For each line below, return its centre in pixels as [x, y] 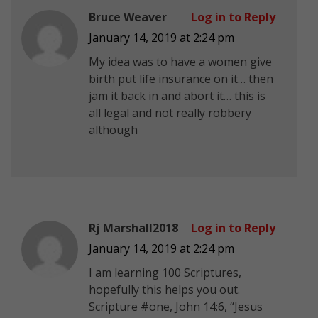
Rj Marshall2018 [133, 227]
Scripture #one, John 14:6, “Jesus [176, 306]
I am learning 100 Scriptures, [165, 272]
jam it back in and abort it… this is [177, 95]
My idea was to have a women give [180, 61]
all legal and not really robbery [170, 113]
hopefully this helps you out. [164, 289]
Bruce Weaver [128, 17]
